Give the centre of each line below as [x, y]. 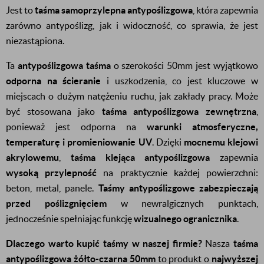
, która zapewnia [225, 10]
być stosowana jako [54, 111]
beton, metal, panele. [52, 188]
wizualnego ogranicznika [185, 219]
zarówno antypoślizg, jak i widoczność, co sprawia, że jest [132, 25]
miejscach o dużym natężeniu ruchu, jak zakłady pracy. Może [132, 96]
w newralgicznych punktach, [182, 203]
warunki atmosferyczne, [202, 127]
